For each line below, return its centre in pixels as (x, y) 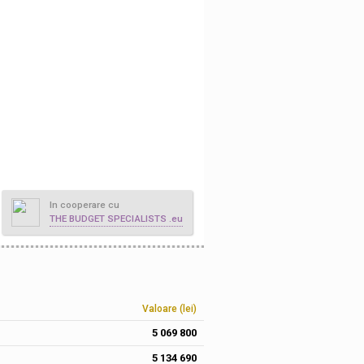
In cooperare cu (84, 205)
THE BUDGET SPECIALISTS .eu (116, 219)
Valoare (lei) (169, 309)
